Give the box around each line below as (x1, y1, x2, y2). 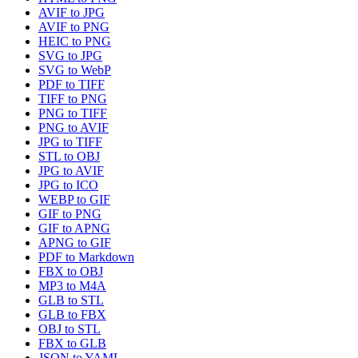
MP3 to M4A (38, 279, 106, 293)
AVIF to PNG (38, 20, 109, 34)
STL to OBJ (38, 149, 100, 164)
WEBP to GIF (38, 193, 110, 207)
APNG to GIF (38, 236, 111, 250)
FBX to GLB (38, 336, 106, 351)
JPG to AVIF (38, 164, 104, 178)
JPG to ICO (38, 178, 98, 193)
